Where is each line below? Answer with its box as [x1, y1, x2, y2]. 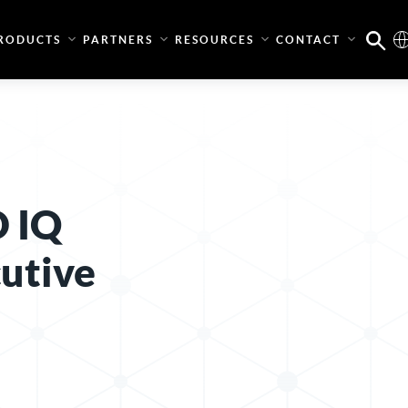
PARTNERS [83, 34, 153, 46]
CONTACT [276, 34, 341, 46]
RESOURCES [175, 34, 254, 46]
